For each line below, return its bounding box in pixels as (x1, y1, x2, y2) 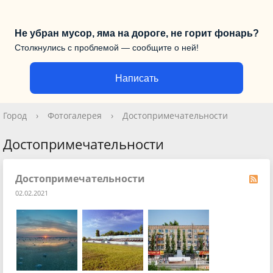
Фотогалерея (48, 110, 102, 122)
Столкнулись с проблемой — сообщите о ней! (14, 43, 199, 53)
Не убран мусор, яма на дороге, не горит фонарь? (14, 28, 259, 39)
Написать (115, 73, 158, 83)
